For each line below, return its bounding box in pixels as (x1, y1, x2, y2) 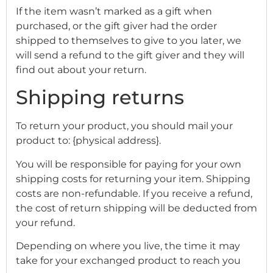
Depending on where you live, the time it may (16, 240, 240, 252)
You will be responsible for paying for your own (16, 158, 241, 170)
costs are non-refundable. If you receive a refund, (16, 187, 252, 199)
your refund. (16, 216, 75, 229)
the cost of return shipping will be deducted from (16, 202, 257, 214)
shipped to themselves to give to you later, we (16, 34, 241, 46)
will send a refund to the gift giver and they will (16, 49, 244, 61)
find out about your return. (16, 63, 146, 76)
